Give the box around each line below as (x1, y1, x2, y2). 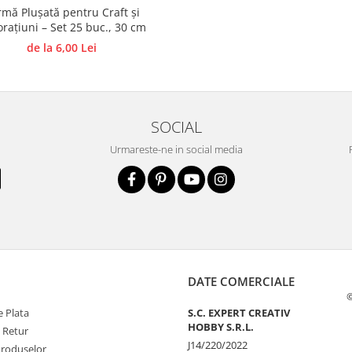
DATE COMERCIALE (188, 273, 295, 290)
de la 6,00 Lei (27, 40, 97, 56)
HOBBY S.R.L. (188, 320, 254, 335)
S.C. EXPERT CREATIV (188, 306, 290, 321)
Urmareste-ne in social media (109, 142, 243, 157)
